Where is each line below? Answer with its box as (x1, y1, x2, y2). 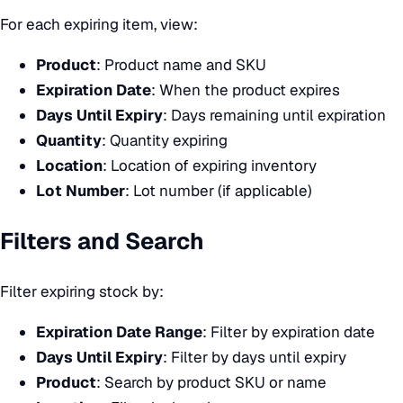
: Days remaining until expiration (163, 104, 386, 125)
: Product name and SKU (96, 54, 266, 75)
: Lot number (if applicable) (125, 180, 312, 201)
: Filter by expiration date (202, 322, 375, 343)
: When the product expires (151, 79, 340, 100)
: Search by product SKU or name (96, 372, 327, 393)
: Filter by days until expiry (163, 347, 346, 368)
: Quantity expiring (102, 130, 228, 150)
